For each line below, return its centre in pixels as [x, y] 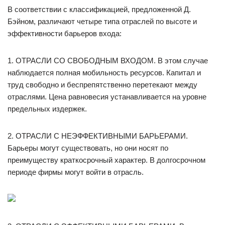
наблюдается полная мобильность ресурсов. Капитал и [104, 73]
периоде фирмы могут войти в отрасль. [76, 172]
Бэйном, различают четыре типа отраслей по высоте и [102, 21]
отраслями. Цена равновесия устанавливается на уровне [107, 97]
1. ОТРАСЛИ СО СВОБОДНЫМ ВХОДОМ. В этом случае [108, 61]
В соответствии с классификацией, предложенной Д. [99, 9]
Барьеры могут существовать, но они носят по [88, 148]
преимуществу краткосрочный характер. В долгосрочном [106, 160]
